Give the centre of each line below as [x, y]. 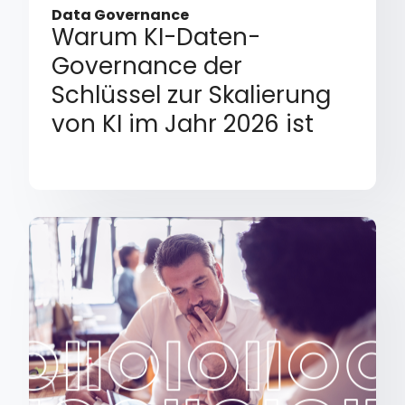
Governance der [147, 66]
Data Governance [121, 15]
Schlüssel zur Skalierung [192, 95]
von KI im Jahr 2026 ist [183, 124]
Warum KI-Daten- [156, 38]
